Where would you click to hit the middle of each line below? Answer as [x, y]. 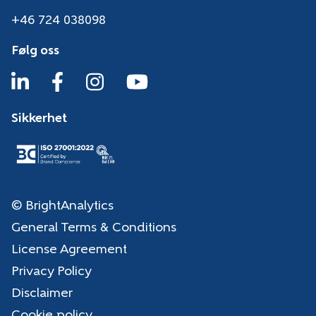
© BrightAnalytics [62, 206]
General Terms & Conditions [94, 228]
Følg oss [35, 51]
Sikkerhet [39, 119]
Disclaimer [42, 293]
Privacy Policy [51, 272]
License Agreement [69, 250]
